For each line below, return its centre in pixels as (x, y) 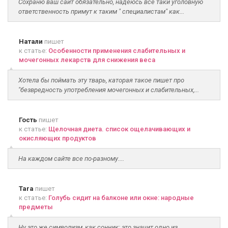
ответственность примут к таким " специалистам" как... (101, 11)
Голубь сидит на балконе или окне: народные (121, 198)
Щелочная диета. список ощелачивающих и (119, 129)
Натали (31, 41)
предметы (36, 207)
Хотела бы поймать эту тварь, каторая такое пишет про (101, 80)
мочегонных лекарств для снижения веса (87, 60)
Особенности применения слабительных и (117, 51)
